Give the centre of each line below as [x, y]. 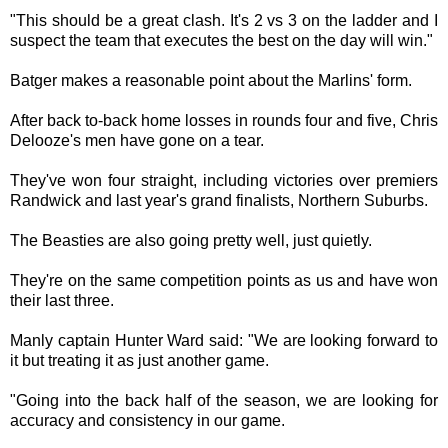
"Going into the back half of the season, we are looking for [224, 400]
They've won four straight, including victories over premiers [224, 180]
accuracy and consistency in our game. [147, 420]
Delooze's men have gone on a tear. [137, 140]
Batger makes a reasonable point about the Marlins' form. [211, 80]
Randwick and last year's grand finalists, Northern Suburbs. [219, 200]
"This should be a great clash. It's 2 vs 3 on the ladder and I [224, 20]
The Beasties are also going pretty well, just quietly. [191, 240]
